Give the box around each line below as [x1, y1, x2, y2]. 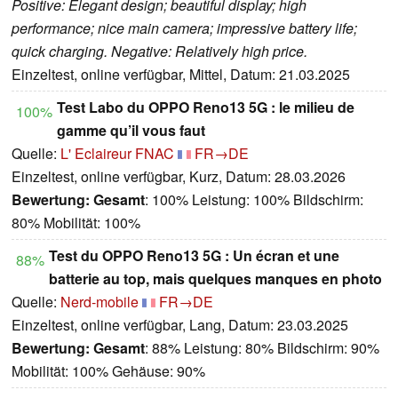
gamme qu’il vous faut [57, 119, 205, 140]
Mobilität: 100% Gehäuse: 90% [12, 360, 205, 381]
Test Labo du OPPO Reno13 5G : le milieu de [57, 96, 354, 117]
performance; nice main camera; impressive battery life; [12, 17, 357, 38]
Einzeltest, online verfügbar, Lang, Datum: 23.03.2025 [12, 314, 348, 335]
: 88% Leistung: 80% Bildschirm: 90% [145, 337, 379, 358]
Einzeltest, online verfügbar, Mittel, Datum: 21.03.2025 [12, 63, 350, 84]
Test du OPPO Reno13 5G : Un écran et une [49, 244, 339, 266]
